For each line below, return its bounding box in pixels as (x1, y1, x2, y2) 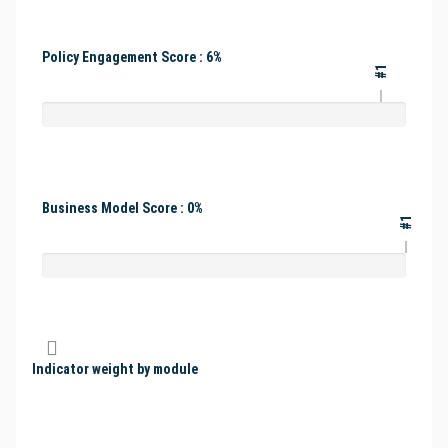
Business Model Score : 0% (42, 200, 203, 217)
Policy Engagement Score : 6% (42, 49, 222, 66)
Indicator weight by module (32, 361, 198, 378)
